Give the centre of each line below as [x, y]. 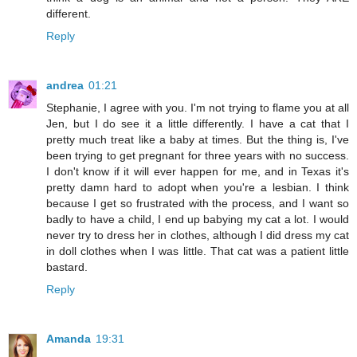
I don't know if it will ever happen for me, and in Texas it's [198, 172]
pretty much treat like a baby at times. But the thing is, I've [198, 140]
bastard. [67, 267]
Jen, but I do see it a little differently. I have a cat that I [198, 124]
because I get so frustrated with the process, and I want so [198, 204]
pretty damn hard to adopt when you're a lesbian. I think [198, 188]
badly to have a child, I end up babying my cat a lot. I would [198, 220]
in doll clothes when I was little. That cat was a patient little [198, 251]
